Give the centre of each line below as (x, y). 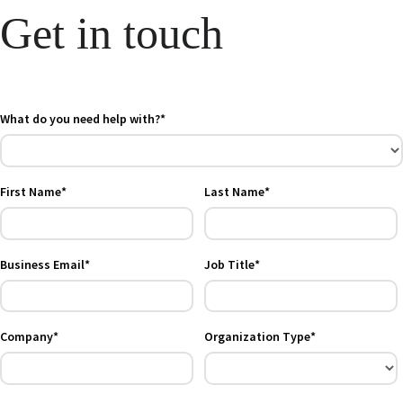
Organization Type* (260, 336)
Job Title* (232, 264)
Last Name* (237, 192)
